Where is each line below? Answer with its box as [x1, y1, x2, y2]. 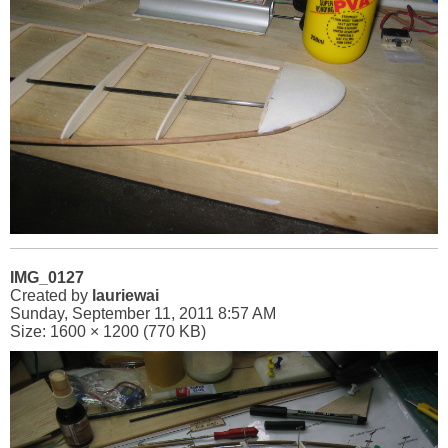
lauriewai [92, 287, 159, 304]
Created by [10, 287, 92, 304]
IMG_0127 [10, 269, 84, 286]
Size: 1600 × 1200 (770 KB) [10, 323, 206, 340]
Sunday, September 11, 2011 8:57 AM [10, 305, 276, 322]
